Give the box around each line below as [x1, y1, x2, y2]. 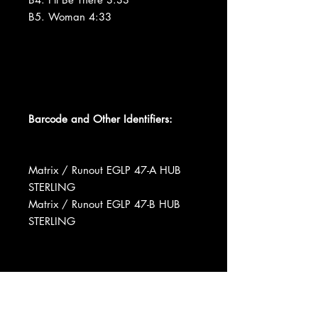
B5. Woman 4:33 [28, 9, 111, 23]
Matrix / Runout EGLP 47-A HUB [28, 163, 181, 177]
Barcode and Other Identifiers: [28, 111, 172, 126]
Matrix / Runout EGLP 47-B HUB [28, 197, 180, 211]
